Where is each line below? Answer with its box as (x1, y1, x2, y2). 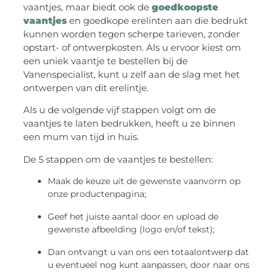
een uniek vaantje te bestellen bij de (23, 54, 188, 67)
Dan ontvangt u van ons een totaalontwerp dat (48, 246, 250, 258)
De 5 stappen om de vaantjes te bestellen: (23, 153, 213, 165)
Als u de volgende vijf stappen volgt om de (23, 104, 217, 116)
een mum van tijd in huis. (23, 131, 139, 143)
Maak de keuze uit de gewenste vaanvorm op (48, 176, 241, 187)
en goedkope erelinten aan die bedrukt (67, 14, 248, 26)
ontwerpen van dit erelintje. (23, 81, 149, 94)
